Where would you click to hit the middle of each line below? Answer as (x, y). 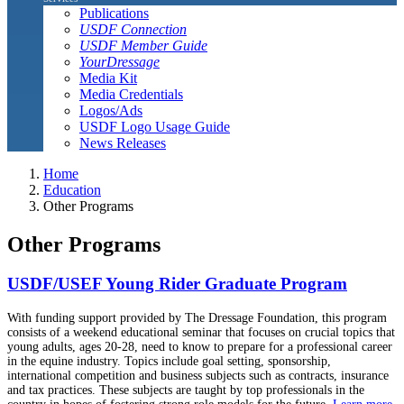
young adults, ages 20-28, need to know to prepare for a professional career (200, 347)
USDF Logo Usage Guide (155, 126)
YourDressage (119, 61)
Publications (114, 13)
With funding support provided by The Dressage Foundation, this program (197, 318)
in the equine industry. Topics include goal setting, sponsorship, (169, 362)
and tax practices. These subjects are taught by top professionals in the (186, 390)
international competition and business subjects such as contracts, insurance (198, 376)
